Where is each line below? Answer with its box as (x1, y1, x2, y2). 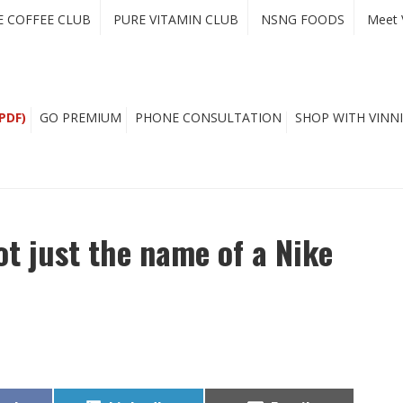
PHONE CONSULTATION (135, 109, 282, 126)
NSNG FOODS (261, 11, 345, 28)
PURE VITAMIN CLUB (113, 11, 238, 28)
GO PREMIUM (40, 109, 121, 126)
